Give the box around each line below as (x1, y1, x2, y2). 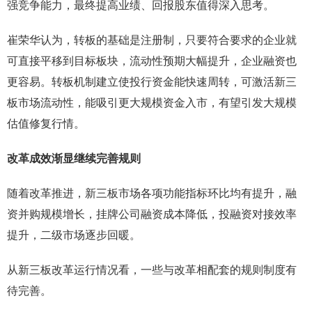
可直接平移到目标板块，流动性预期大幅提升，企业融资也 (7, 55, 297, 67)
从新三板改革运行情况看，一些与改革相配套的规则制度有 (7, 264, 297, 276)
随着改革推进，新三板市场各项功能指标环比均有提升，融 (7, 187, 297, 199)
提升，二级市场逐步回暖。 (7, 229, 141, 241)
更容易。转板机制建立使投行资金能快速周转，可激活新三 (7, 76, 297, 88)
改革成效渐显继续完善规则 (7, 153, 141, 164)
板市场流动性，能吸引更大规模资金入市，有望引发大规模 (7, 97, 297, 109)
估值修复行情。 (7, 118, 85, 130)
